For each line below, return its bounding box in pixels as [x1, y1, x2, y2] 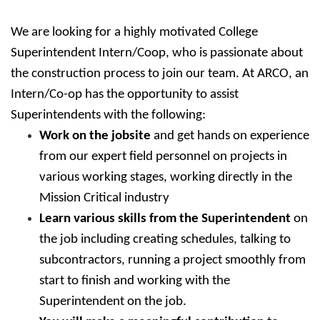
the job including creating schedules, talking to [39, 233, 291, 246]
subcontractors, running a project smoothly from [39, 254, 306, 267]
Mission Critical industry [39, 191, 169, 205]
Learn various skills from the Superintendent [39, 212, 291, 226]
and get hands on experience [154, 129, 309, 143]
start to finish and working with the [39, 274, 230, 288]
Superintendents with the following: [11, 109, 206, 122]
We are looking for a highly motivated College [11, 26, 258, 39]
